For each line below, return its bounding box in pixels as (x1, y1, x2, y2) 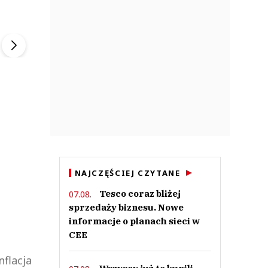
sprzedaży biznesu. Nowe (68, 202, 184, 213)
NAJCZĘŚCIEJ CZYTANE (74, 167, 181, 178)
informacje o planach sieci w (68, 215, 200, 227)
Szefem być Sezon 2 (50, 13, 148, 25)
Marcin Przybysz (175, 13, 260, 25)
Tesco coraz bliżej (99, 188, 181, 199)
